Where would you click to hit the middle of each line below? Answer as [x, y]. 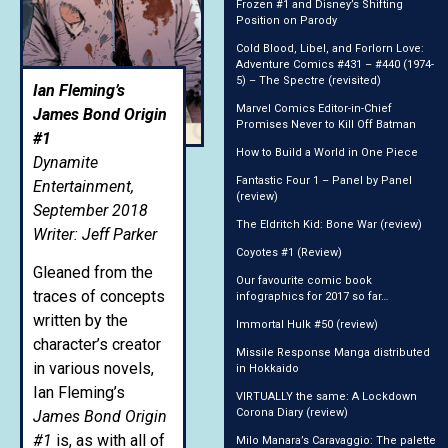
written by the [80, 321]
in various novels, [93, 369]
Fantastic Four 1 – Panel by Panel [324, 180]
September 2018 [90, 210]
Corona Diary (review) [292, 412]
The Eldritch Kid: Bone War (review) [329, 224]
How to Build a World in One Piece [327, 152]
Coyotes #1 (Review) [289, 252]
